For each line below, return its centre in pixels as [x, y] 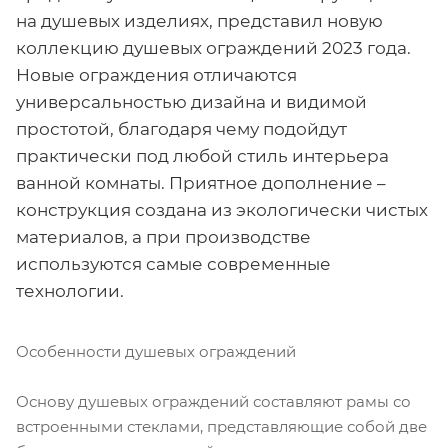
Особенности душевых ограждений [156, 352]
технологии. [70, 291]
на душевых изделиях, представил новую [199, 21]
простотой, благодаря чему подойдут [181, 129]
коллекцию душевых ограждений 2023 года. [213, 48]
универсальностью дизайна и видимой [191, 102]
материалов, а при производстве [163, 237]
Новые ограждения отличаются [156, 75]
